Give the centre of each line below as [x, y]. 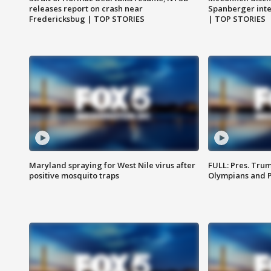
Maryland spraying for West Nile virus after [112, 165]
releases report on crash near [86, 9]
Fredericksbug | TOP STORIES [87, 19]
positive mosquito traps [74, 176]
